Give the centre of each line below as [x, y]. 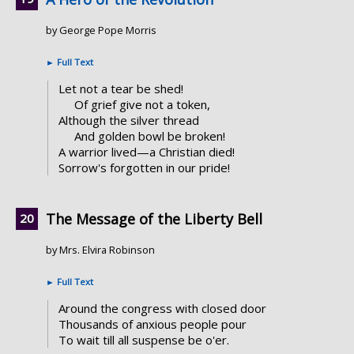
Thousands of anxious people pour [152, 324]
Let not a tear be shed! [121, 89]
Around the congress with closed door [162, 309]
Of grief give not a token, [142, 105]
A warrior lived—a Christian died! [146, 152]
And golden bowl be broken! [149, 136]
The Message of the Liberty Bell [154, 219]
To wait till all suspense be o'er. [143, 340]
